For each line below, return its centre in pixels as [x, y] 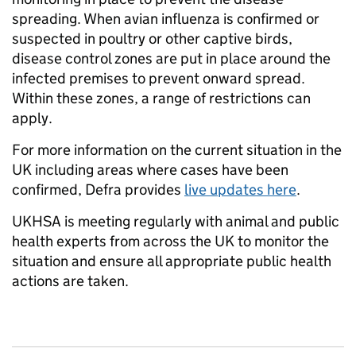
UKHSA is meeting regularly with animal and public [176, 221]
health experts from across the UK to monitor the [170, 241]
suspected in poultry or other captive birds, [152, 39]
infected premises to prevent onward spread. [159, 78]
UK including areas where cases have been [150, 170]
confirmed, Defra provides [98, 190]
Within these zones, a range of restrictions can [161, 98]
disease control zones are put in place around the [171, 58]
